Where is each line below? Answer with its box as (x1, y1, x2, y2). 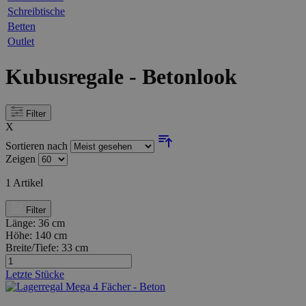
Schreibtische (8, 5, 65, 17)
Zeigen (5, 153, 36, 165)
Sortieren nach (5, 140, 70, 152)
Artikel (11, 177, 43, 189)
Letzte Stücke (5, 268, 64, 280)
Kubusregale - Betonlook (5, 64, 237, 89)
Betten (8, 20, 36, 32)
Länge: (5, 217, 38, 229)
